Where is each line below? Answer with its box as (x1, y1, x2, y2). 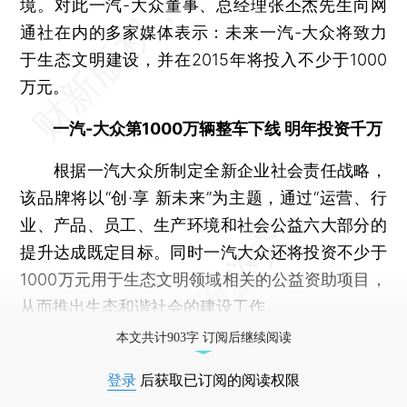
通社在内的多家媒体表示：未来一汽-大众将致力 (20, 22, 387, 42)
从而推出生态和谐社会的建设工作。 (20, 296, 283, 316)
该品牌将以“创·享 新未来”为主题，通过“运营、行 (20, 187, 387, 207)
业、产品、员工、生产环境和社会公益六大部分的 (20, 214, 387, 234)
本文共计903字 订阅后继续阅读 (115, 330, 292, 344)
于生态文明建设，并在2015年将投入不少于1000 (20, 49, 387, 69)
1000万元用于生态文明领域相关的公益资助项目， (20, 269, 387, 289)
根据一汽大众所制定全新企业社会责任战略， (20, 160, 387, 180)
